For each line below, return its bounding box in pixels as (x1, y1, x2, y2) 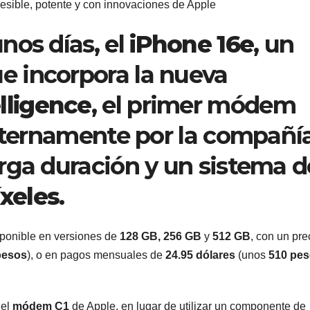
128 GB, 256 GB (120, 230, 201, 243)
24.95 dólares (165, 249, 235, 262)
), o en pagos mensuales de (27, 249, 165, 262)
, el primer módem (91, 91, 295, 120)
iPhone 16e (129, 30, 254, 60)
